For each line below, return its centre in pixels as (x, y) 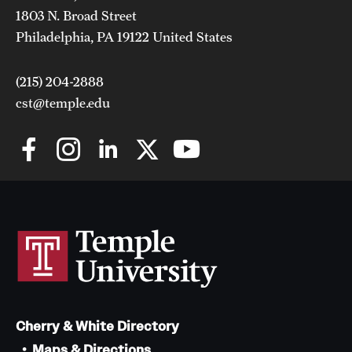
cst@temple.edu (63, 103)
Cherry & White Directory (97, 326)
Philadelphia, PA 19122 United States (124, 37)
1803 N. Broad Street (76, 15)
